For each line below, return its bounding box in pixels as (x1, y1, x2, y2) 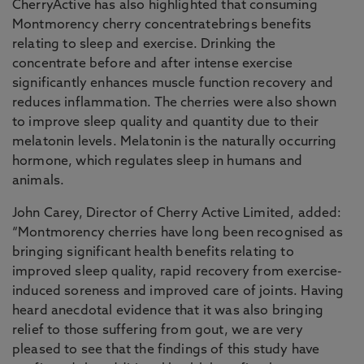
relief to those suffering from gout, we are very (12, 324, 303, 337)
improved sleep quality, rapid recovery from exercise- (12, 266, 343, 279)
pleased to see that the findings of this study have (12, 344, 320, 357)
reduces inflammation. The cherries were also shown (12, 97, 337, 110)
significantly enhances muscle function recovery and (12, 77, 334, 90)
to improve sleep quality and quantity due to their (12, 116, 319, 129)
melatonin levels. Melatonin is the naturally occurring (12, 136, 337, 149)
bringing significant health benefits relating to (12, 246, 294, 259)
